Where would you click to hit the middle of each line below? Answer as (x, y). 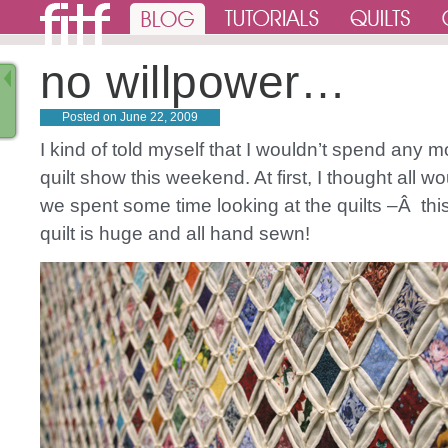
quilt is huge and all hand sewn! (175, 233)
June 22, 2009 (159, 117)
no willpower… (193, 82)
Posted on (89, 117)
